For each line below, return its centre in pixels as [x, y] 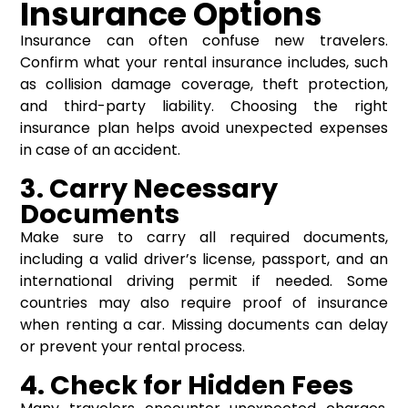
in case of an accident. [101, 150]
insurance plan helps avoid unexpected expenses [204, 128]
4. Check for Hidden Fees [187, 386]
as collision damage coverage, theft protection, [204, 85]
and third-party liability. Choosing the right [204, 107]
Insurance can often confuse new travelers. [204, 41]
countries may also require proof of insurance [204, 303]
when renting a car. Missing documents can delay [204, 325]
